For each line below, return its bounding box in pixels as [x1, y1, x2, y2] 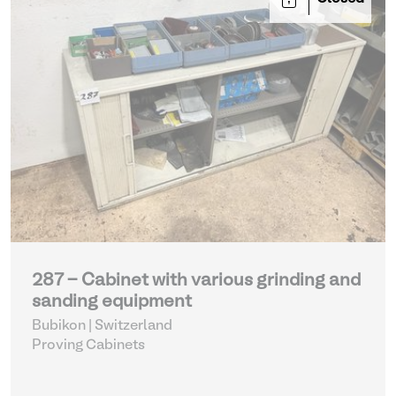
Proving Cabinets [32, 339, 145, 352]
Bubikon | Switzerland [32, 320, 172, 332]
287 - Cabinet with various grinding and [32, 273, 361, 289]
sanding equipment [32, 294, 192, 310]
